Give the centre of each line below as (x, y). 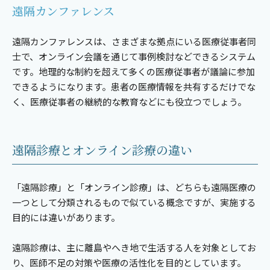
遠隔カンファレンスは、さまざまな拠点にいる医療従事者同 (134, 42)
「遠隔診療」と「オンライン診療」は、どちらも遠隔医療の (134, 187)
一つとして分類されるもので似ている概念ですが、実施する (134, 202)
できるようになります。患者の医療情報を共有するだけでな (134, 87)
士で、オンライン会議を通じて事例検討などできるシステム (134, 57)
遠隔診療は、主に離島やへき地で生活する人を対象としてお (134, 248)
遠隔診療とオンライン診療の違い (102, 150)
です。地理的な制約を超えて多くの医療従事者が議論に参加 (133, 72)
